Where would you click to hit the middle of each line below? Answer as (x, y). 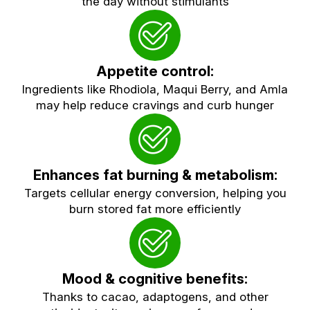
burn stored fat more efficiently (155, 209)
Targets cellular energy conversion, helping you (155, 193)
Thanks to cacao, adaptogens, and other (155, 297)
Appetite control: (155, 71)
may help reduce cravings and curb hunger (155, 105)
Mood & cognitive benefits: (155, 278)
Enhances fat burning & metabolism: (155, 174)
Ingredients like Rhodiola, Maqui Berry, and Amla (155, 89)
